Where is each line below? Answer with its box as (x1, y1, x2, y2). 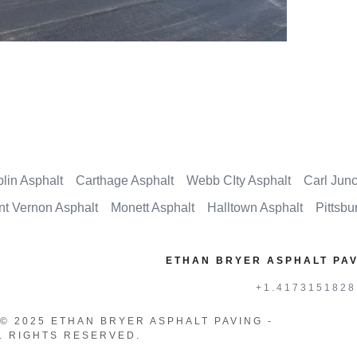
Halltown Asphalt (207, 201, 303, 214)
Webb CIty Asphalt (186, 174, 291, 187)
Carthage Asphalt (76, 174, 174, 187)
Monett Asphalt (111, 201, 194, 214)
